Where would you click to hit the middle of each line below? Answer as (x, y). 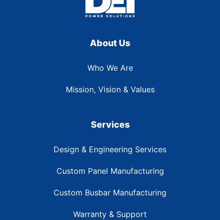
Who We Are (110, 68)
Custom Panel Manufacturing (110, 171)
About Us (110, 43)
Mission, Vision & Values (110, 90)
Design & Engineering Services (110, 150)
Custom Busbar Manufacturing (110, 193)
